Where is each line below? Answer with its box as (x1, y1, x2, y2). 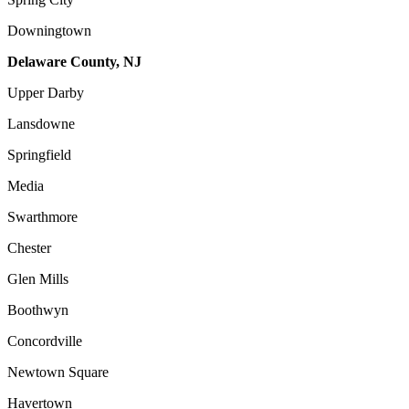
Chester (7, 239, 51, 256)
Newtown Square (7, 363, 109, 380)
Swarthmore (7, 208, 78, 225)
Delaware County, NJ (7, 53, 142, 69)
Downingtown (7, 22, 91, 38)
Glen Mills (7, 270, 68, 287)
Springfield (7, 146, 71, 163)
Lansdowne (7, 115, 75, 131)
